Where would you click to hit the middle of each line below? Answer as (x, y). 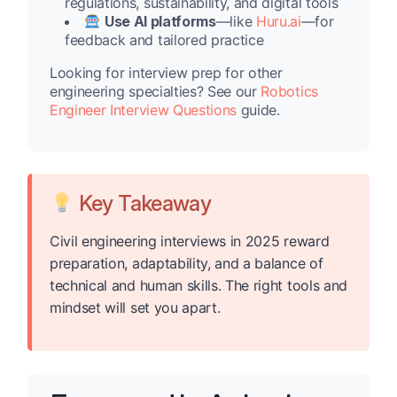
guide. (258, 110)
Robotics (289, 92)
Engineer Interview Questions (144, 110)
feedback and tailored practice (164, 40)
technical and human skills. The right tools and (198, 286)
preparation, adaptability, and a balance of (187, 264)
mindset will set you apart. (135, 308)
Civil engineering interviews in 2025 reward (190, 241)
